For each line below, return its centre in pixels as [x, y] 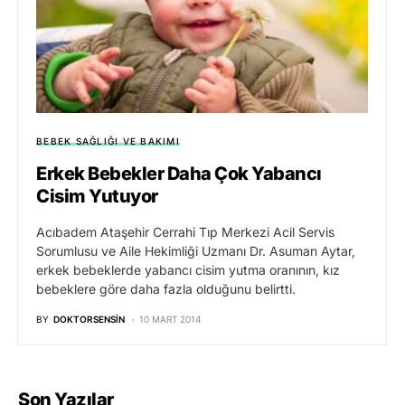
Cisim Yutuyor [97, 197]
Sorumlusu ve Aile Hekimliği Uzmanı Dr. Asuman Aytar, [196, 251]
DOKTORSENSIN [89, 320]
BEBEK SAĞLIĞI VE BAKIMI [108, 141]
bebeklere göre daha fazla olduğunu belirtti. [166, 289]
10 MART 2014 [170, 320]
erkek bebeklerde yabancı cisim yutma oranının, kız [188, 270]
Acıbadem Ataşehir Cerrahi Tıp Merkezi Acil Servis [185, 232]
